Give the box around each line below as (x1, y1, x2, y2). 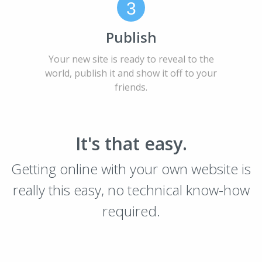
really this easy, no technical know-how (12, 180, 250, 199)
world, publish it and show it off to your (45, 67, 217, 80)
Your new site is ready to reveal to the (48, 53, 214, 65)
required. (102, 201, 160, 220)
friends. (115, 81, 147, 94)
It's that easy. (75, 132, 187, 156)
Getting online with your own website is (11, 159, 251, 178)
